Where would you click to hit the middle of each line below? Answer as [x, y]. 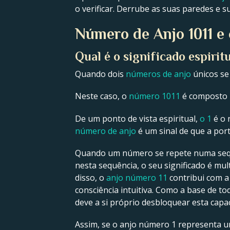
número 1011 [155, 96]
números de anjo [158, 74]
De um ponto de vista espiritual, [137, 118]
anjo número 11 [137, 177]
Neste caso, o [102, 96]
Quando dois [100, 74]
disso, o [91, 177]
